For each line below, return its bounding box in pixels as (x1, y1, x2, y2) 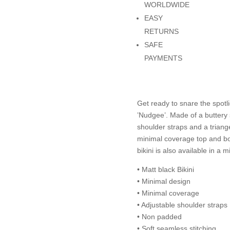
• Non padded (137, 213, 182, 221)
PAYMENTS (144, 53, 182, 62)
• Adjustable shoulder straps (137, 201, 227, 209)
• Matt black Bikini (137, 165, 194, 174)
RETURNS (144, 27, 179, 35)
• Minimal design (137, 177, 190, 186)
